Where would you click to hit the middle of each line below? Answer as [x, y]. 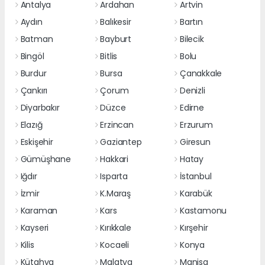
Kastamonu [203, 210]
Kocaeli [114, 245]
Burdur [33, 73]
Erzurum [196, 125]
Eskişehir [37, 142]
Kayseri [35, 227]
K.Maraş [115, 193]
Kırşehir [194, 227]
